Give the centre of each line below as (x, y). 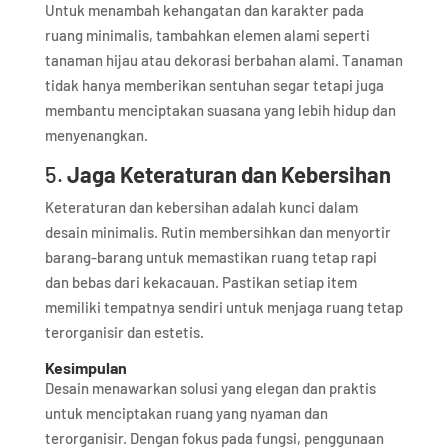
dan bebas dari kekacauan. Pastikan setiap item (200, 282)
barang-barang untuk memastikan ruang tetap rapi (210, 257)
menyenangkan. (96, 135)
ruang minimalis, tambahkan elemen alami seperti (207, 35)
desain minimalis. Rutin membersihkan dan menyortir (217, 232)
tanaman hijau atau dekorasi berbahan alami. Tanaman (223, 60)
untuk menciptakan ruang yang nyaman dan (186, 413)
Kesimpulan (85, 368)
